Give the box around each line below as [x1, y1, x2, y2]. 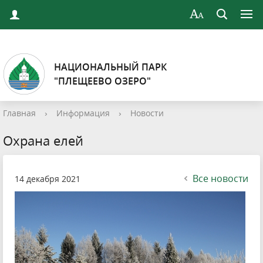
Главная [3, 107, 36, 119]
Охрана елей [3, 131, 83, 149]
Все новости [193, 172, 248, 185]
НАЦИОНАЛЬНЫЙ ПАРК [54, 60, 167, 73]
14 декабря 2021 [15, 173, 80, 184]
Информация [56, 107, 110, 119]
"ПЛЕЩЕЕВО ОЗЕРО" [54, 75, 151, 87]
